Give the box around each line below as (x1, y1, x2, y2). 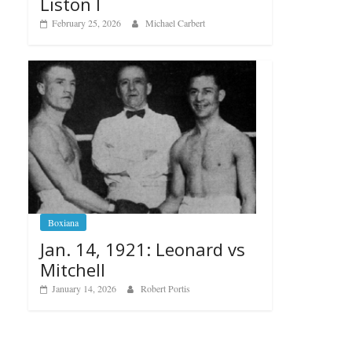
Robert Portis (141, 281, 190, 295)
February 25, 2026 (52, 16, 121, 29)
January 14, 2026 (52, 281, 116, 295)
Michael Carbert (145, 16, 205, 29)
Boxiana (48, 215, 79, 229)
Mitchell (40, 257, 105, 281)
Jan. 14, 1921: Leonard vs (40, 236, 245, 261)
